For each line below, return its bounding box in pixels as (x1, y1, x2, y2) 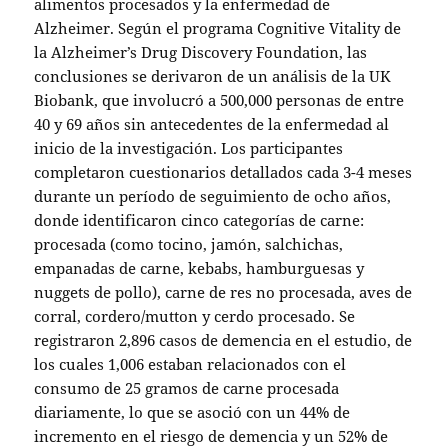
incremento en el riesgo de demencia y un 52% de (34, 426, 389, 446)
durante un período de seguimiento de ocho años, (34, 186, 392, 206)
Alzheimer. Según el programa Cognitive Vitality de (34, 18, 402, 38)
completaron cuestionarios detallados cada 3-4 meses (34, 162, 413, 182)
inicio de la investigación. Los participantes (34, 138, 344, 158)
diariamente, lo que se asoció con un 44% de (34, 402, 351, 422)
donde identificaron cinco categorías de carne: (34, 210, 365, 230)
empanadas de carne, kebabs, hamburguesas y (34, 258, 365, 278)
